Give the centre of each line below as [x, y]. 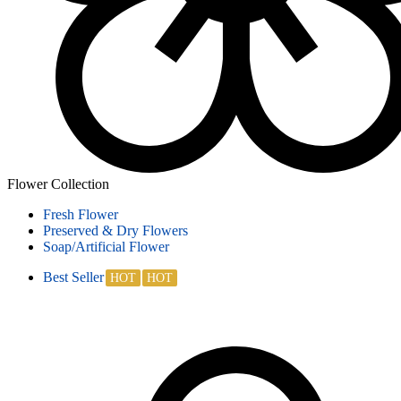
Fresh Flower [81, 214]
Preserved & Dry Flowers [115, 230]
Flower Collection [58, 184]
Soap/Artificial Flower [106, 247]
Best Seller [73, 277]
